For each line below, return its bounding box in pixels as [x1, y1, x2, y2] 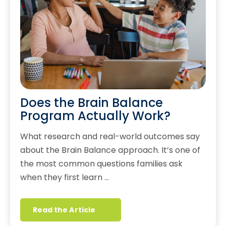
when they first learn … [20, 172, 109, 184]
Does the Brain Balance [20, 94, 163, 111]
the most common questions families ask [20, 158, 183, 170]
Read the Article [33, 205, 95, 215]
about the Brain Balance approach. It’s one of [20, 144, 200, 156]
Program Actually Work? [20, 107, 171, 125]
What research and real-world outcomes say [20, 131, 200, 143]
